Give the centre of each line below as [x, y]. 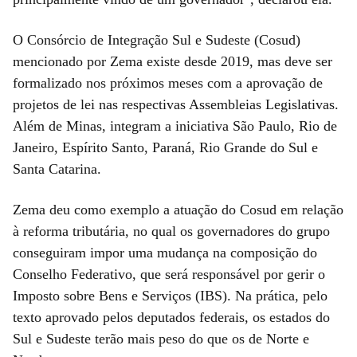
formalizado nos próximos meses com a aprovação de [168, 82]
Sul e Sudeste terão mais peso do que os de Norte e [161, 338]
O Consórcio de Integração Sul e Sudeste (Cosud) [157, 39]
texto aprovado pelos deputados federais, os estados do [171, 317]
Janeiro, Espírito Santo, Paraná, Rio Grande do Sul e [165, 147]
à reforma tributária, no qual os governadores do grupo [171, 231]
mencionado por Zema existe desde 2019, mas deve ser [173, 61]
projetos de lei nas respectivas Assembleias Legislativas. [176, 104]
